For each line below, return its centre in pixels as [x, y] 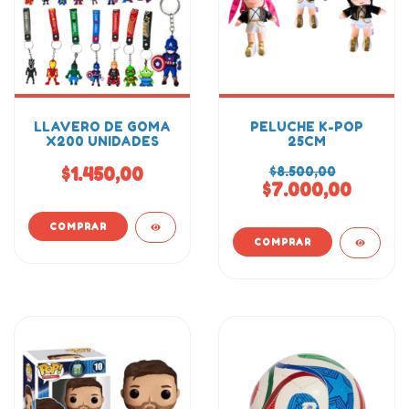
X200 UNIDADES [102, 141]
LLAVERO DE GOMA [102, 126]
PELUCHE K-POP [307, 126]
